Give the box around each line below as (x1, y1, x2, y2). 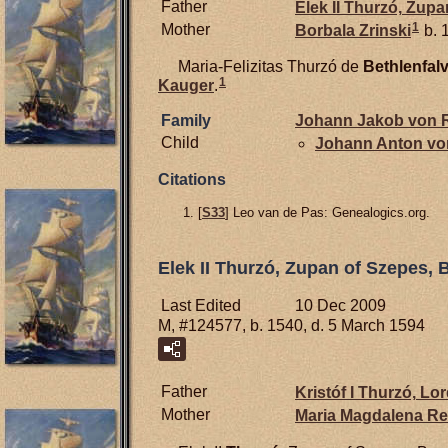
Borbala (295, 21, 359, 39)
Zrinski (359, 21, 411, 39)
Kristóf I (295, 383, 358, 401)
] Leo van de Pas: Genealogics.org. (225, 205, 430, 221)
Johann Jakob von (295, 112, 441, 130)
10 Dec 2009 (295, 296, 386, 314)
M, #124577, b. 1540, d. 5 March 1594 (158, 316, 425, 334)
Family (161, 112, 211, 130)
